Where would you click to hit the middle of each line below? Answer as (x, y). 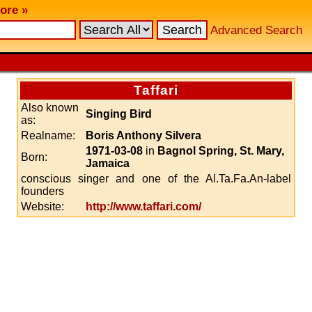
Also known (50, 108)
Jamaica (108, 163)
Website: (42, 206)
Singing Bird (119, 114)
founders (42, 191)
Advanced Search (256, 30)
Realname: (48, 135)
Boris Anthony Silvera (143, 135)
